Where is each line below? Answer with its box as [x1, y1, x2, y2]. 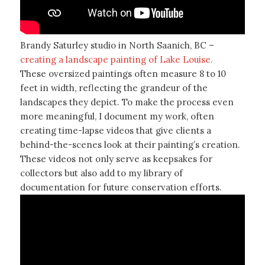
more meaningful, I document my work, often [20, 111, 214, 122]
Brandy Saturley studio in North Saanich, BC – [20, 40, 214, 51]
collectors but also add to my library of [20, 167, 183, 179]
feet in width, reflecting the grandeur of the [20, 82, 208, 94]
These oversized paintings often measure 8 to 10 [20, 68, 226, 80]
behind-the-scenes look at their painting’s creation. [20, 139, 240, 151]
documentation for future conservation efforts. [20, 182, 222, 193]
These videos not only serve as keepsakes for [20, 153, 212, 165]
